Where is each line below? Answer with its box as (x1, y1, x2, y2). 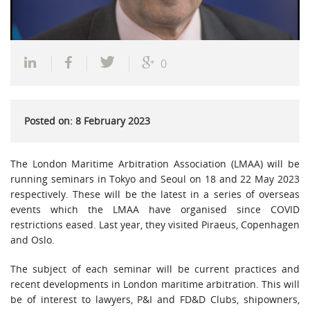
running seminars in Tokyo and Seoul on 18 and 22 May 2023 (10, 172, 300, 185)
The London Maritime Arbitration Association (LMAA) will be (10, 156, 300, 170)
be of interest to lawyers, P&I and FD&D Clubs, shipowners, (10, 292, 300, 306)
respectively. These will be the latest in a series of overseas (10, 187, 300, 201)
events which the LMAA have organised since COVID (10, 202, 300, 216)
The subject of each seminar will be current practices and (10, 262, 300, 275)
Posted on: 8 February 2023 (24, 113, 150, 127)
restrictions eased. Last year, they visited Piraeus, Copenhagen (10, 217, 300, 231)
